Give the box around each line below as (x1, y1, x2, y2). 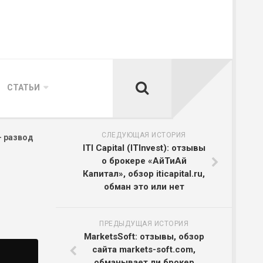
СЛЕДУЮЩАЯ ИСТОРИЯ (102, 131, 186, 139)
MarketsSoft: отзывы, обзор (83, 231, 204, 242)
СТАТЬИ (7, 83, 40, 92)
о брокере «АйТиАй (101, 156, 187, 166)
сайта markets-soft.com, (92, 244, 195, 255)
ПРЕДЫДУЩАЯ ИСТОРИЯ (99, 220, 188, 228)
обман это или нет (103, 181, 184, 192)
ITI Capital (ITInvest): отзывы (82, 143, 205, 153)
